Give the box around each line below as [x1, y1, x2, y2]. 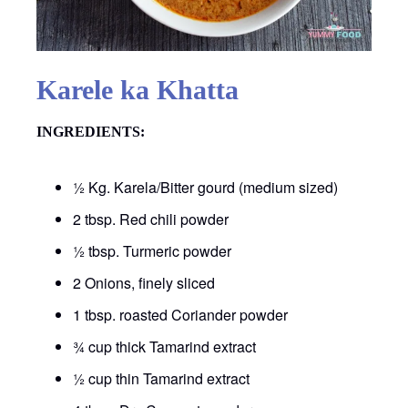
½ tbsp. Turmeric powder [73, 240, 231, 261]
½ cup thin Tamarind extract [73, 367, 250, 389]
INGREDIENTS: [36, 123, 145, 139]
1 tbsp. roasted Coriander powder [73, 303, 288, 325]
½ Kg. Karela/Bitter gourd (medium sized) [73, 176, 338, 198]
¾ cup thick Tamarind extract [73, 335, 256, 357]
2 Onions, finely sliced [73, 271, 215, 293]
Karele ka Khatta [36, 74, 239, 105]
